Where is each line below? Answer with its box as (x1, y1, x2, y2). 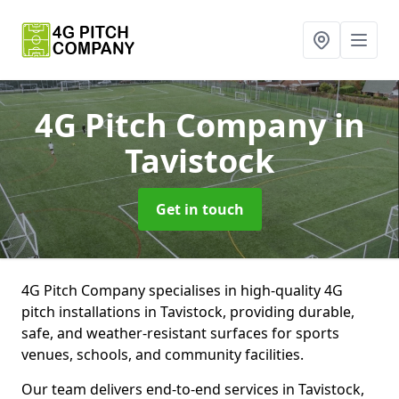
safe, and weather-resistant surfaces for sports (21, 323, 339, 343)
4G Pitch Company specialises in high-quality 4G (21, 281, 343, 300)
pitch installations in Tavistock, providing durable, (21, 302, 354, 322)
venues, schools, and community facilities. (21, 345, 304, 364)
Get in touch (155, 199, 244, 219)
